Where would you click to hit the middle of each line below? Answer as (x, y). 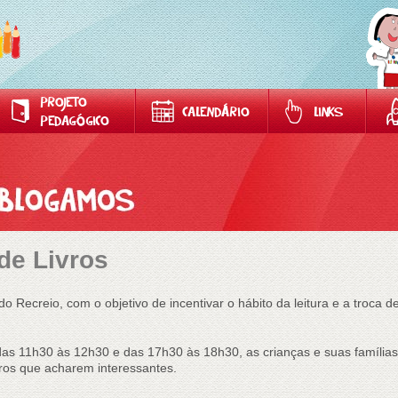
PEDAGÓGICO (75, 122)
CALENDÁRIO (216, 113)
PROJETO (64, 103)
